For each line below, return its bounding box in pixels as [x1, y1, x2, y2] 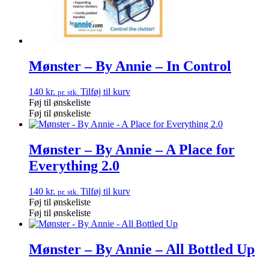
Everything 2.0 [29, 158, 119, 174]
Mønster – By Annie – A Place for [29, 142, 235, 158]
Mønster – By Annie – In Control [29, 58, 231, 74]
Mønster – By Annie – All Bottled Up [29, 241, 255, 257]
